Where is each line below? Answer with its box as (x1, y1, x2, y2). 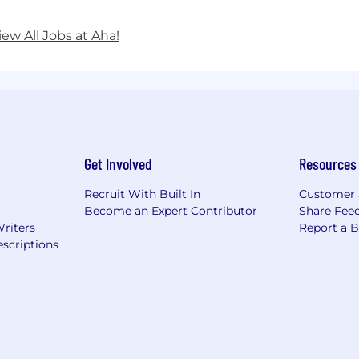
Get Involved (83, 153, 152, 173)
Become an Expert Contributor (83, 203, 257, 218)
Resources (299, 153, 357, 173)
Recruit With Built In (83, 186, 200, 201)
